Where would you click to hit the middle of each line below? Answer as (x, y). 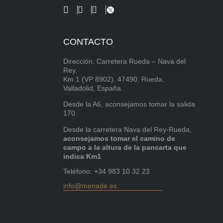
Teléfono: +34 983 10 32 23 (107, 171)
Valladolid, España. (93, 88)
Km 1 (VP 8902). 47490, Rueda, (114, 79)
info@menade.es (90, 186)
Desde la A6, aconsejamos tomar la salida (129, 104)
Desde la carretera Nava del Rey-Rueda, (128, 129)
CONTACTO (88, 42)
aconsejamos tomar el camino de (119, 138)
